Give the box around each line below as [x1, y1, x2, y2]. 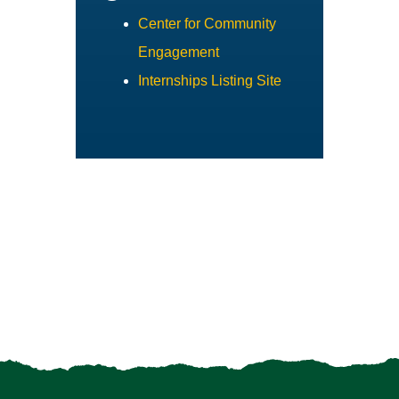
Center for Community [138, 15, 276, 31]
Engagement [138, 44, 219, 60]
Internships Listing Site [138, 72, 281, 88]
